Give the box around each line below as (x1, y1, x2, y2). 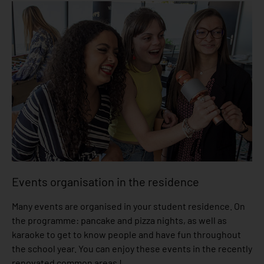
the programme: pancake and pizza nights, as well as (12, 214, 227, 226)
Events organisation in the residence (12, 174, 199, 189)
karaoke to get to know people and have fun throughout (12, 228, 241, 240)
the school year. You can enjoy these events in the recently (12, 242, 252, 254)
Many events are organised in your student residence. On (12, 200, 245, 212)
